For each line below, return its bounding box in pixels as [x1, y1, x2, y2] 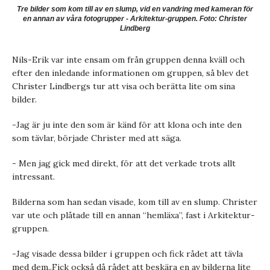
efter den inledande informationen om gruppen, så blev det [12, 67, 249, 79]
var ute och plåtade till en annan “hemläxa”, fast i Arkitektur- [12, 210, 255, 221]
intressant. [12, 171, 55, 183]
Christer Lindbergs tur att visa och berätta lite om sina [12, 81, 235, 92]
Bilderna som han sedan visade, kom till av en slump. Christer [12, 196, 257, 208]
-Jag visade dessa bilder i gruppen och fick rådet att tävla [12, 248, 243, 260]
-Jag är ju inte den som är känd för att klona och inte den [12, 119, 242, 131]
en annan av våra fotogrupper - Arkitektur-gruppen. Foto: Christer [23, 14, 247, 24]
